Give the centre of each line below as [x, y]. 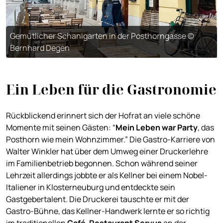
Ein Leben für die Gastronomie [111, 89]
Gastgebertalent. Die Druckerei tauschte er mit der [98, 199]
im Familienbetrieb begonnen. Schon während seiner [102, 163]
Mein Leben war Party [157, 127]
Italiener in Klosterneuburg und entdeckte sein [91, 187]
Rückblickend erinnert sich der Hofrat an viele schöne [103, 115]
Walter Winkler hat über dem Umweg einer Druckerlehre [107, 151]
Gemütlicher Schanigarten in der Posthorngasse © [102, 36]
